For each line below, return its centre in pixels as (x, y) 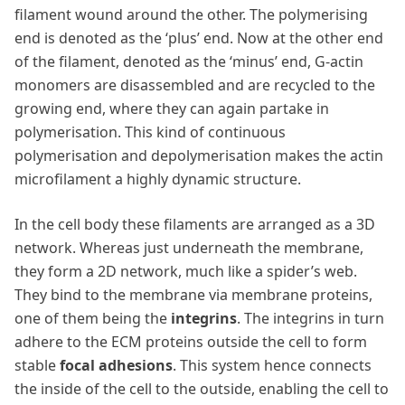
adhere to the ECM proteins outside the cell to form (191, 341)
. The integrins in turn (311, 318)
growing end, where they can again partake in (172, 108)
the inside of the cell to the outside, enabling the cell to (202, 388)
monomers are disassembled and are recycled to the (195, 85)
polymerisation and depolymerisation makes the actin (199, 155)
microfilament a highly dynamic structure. (158, 179)
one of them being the (93, 318)
